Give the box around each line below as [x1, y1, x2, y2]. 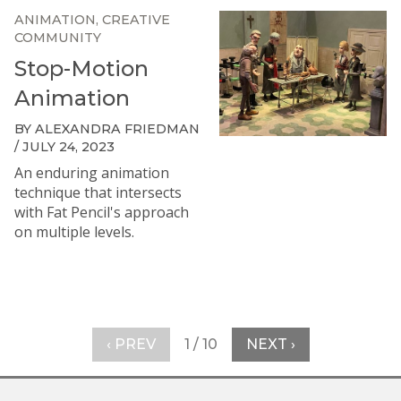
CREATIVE [102, 12, 170, 28]
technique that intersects [14, 183, 182, 202]
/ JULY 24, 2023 [14, 139, 115, 155]
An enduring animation [14, 163, 169, 183]
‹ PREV [106, 336, 156, 353]
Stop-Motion [14, 55, 149, 81]
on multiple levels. [14, 222, 134, 242]
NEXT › [245, 336, 295, 353]
